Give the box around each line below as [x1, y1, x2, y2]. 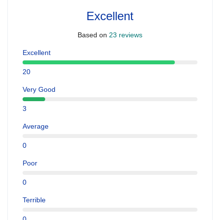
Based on [78, 31, 107, 39]
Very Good [23, 85, 55, 93]
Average [23, 122, 49, 130]
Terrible [23, 195, 46, 204]
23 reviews [107, 31, 142, 39]
